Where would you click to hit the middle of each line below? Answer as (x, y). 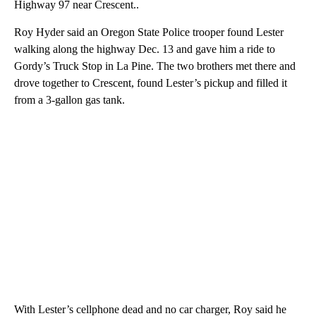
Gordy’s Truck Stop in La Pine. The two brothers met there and (155, 66)
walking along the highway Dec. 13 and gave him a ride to (145, 49)
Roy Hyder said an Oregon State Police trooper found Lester (149, 32)
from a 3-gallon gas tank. (69, 100)
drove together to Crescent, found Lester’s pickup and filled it (151, 83)
